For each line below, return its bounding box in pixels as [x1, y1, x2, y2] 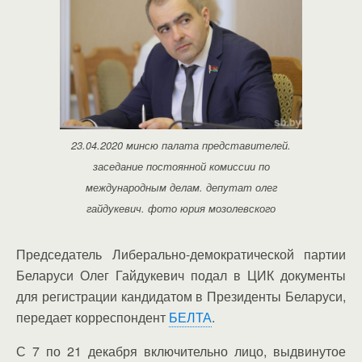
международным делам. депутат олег [85, 179, 277, 195]
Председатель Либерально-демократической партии [16, 244, 346, 263]
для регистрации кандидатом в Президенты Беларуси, [16, 286, 346, 305]
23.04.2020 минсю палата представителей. [71, 137, 291, 153]
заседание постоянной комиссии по [92, 158, 270, 174]
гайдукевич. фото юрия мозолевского [86, 200, 276, 216]
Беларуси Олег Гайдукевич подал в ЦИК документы [16, 265, 346, 284]
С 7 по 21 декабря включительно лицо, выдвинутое [16, 341, 346, 360]
